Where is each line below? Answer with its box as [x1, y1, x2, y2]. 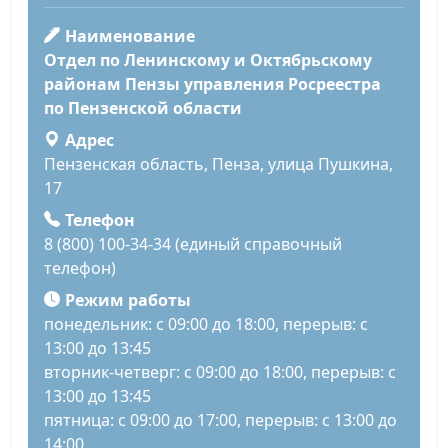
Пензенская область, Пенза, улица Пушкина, [44, 153, 393, 176]
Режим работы [64, 289, 191, 312]
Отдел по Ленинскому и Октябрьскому [44, 49, 372, 72]
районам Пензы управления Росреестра [44, 73, 381, 96]
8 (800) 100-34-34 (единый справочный [44, 233, 342, 256]
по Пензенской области [44, 97, 242, 120]
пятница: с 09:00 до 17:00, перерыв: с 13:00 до [44, 409, 397, 432]
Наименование [64, 25, 195, 48]
